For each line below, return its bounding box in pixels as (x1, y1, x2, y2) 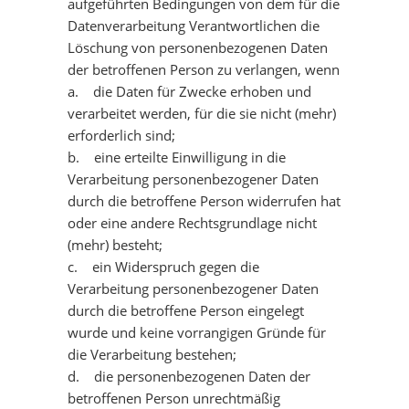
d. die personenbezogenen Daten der (68, 367, 310, 385)
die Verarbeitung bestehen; (68, 345, 236, 363)
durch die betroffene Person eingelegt (68, 301, 304, 320)
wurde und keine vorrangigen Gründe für (68, 323, 326, 341)
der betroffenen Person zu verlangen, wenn (68, 60, 340, 79)
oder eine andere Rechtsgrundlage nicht (68, 214, 317, 232)
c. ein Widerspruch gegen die (68, 257, 259, 276)
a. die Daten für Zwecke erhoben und (68, 82, 311, 100)
